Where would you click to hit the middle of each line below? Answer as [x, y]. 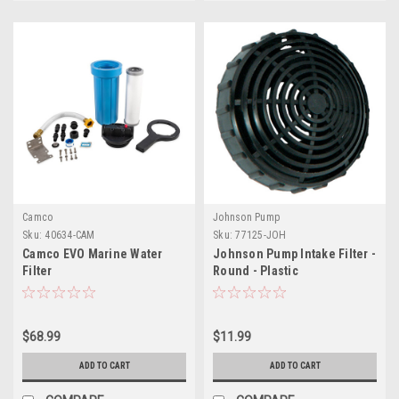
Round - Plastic [256, 270]
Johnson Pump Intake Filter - [294, 253]
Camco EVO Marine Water [93, 253]
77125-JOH [261, 235]
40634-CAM [70, 235]
